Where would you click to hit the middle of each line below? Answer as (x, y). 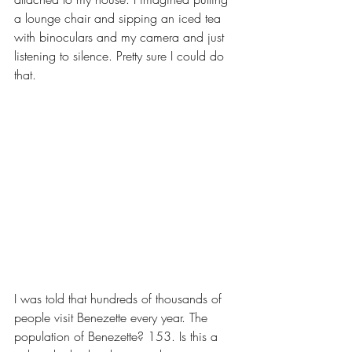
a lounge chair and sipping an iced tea (119, 18)
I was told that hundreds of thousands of (120, 298)
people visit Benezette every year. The (113, 317)
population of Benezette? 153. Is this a (118, 336)
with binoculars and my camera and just (121, 37)
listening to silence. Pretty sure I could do (121, 55)
